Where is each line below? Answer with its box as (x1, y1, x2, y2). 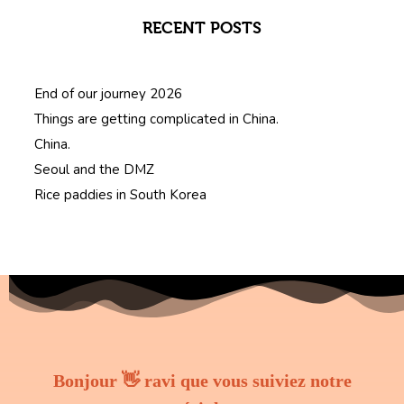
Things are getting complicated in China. (34, 109, 279, 128)
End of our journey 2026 (34, 84, 182, 103)
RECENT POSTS (142, 18, 262, 38)
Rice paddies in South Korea (34, 185, 207, 204)
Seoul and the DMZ (34, 160, 154, 179)
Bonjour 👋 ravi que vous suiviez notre (52, 371, 352, 391)
